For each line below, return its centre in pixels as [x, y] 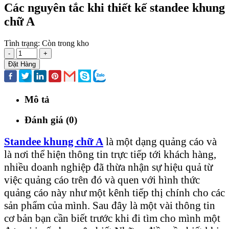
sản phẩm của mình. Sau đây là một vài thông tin [110, 205]
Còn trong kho [65, 43]
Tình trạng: [23, 43]
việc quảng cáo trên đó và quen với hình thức [102, 180]
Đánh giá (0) [51, 120]
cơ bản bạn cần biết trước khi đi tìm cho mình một [112, 218]
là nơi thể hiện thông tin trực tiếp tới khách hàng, [110, 154]
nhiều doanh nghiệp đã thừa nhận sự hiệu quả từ [108, 167]
